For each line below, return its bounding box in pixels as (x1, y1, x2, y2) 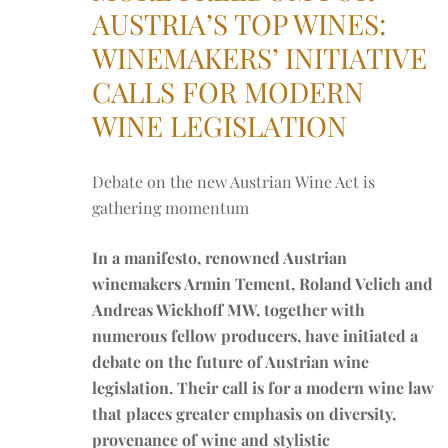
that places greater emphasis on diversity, (92, 403, 396, 424)
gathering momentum (92, 197, 249, 218)
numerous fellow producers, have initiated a (92, 325, 418, 346)
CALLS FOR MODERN (92, 73, 364, 110)
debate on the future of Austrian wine (92, 351, 369, 372)
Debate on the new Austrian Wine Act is (92, 171, 375, 192)
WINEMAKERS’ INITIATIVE (92, 39, 427, 76)
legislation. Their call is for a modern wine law (92, 377, 434, 398)
